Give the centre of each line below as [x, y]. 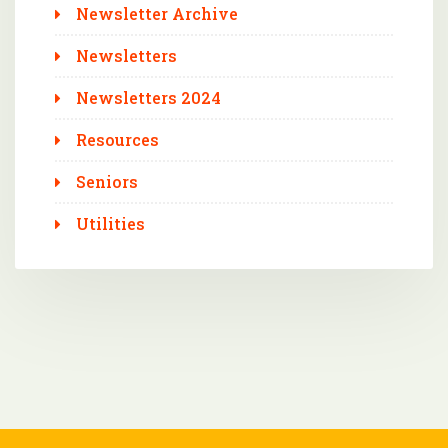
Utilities [110, 224]
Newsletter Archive [157, 14]
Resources [117, 140]
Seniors [107, 182]
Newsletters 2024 [148, 98]
